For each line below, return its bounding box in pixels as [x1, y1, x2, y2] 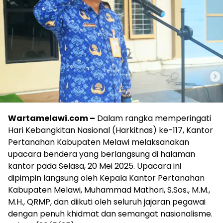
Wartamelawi [8, 112, 67, 124]
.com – [67, 112, 95, 124]
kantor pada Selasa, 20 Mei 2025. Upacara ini [8, 160, 181, 172]
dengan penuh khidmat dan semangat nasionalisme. [8, 208, 213, 220]
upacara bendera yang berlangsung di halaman [8, 148, 195, 160]
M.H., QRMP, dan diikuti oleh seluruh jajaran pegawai [8, 196, 206, 208]
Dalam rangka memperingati [95, 112, 211, 124]
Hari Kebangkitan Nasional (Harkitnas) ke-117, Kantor [8, 124, 213, 136]
